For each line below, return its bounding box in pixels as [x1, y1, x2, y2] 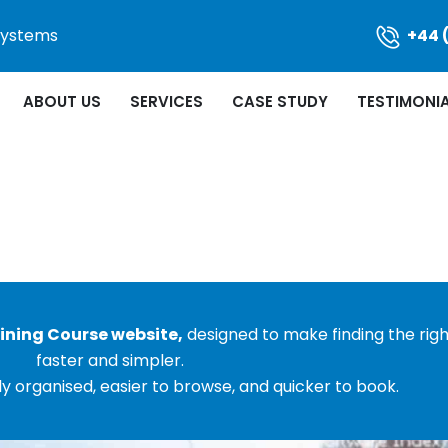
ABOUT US [23, 91, 101, 112]
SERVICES [130, 91, 203, 112]
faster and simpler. [36, 349, 184, 372]
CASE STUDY [232, 91, 328, 112]
